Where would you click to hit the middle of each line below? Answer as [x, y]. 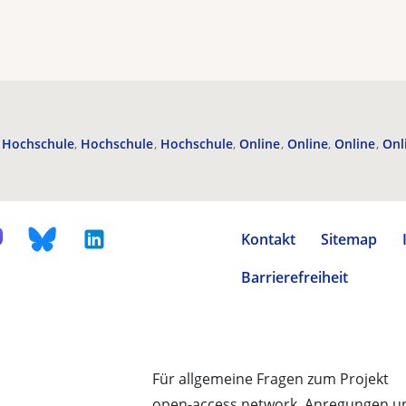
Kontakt [268, 239]
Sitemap [349, 239]
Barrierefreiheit [295, 277]
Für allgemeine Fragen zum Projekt [271, 379]
